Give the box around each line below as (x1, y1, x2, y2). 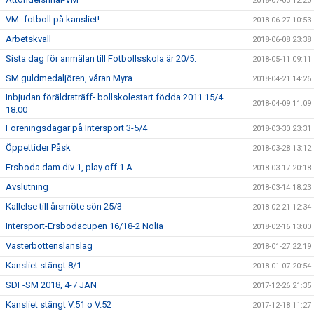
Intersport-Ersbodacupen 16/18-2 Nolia (6, 221, 163, 231)
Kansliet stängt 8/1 (6, 260, 81, 271)
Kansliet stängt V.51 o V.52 (6, 299, 111, 310)
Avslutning (6, 182, 48, 192)
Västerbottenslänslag (6, 240, 93, 251)
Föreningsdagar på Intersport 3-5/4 (6, 123, 147, 133)
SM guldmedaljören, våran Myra (6, 73, 132, 83)
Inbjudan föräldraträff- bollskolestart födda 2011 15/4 (6, 92, 223, 102)
